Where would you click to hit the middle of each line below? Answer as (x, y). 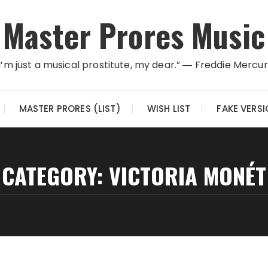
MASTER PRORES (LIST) (70, 109)
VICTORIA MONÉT (188, 175)
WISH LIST (169, 109)
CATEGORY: (55, 175)
